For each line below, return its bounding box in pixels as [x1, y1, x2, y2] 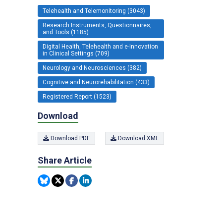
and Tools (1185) [43, 29, 89, 36]
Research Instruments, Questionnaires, [43, 22, 152, 29]
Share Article [38, 155, 92, 166]
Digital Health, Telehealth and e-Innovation [43, 43, 158, 51]
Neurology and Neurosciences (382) [43, 64, 142, 72]
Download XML [116, 134, 159, 142]
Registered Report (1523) [43, 93, 111, 101]
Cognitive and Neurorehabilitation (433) [43, 79, 150, 86]
